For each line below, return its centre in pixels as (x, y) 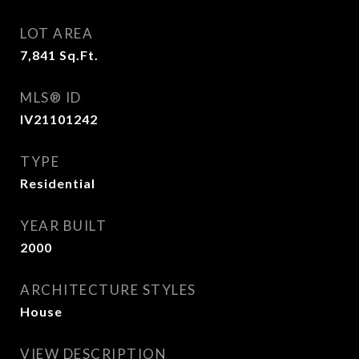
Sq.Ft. (79, 55)
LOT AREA (56, 33)
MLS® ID (51, 97)
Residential (58, 183)
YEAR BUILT (63, 226)
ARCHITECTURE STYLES (108, 290)
